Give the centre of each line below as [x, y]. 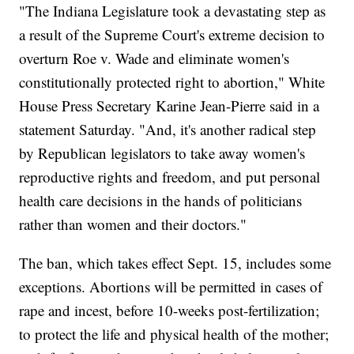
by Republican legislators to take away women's [162, 153]
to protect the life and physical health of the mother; [174, 334]
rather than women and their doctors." [133, 224]
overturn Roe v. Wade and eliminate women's [154, 58]
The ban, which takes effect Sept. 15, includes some [175, 263]
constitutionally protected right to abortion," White [172, 82]
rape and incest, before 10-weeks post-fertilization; [169, 311]
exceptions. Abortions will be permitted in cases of [171, 287]
